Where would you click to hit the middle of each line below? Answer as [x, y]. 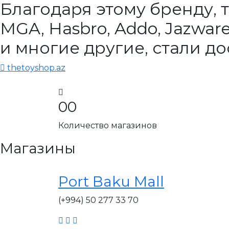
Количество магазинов [108, 125]
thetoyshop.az [36, 68]
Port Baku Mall [111, 181]
